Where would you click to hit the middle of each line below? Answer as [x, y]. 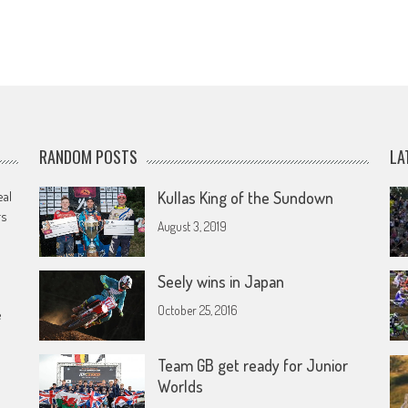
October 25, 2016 [198, 311]
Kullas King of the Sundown [246, 198]
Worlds [181, 387]
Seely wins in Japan [221, 282]
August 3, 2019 [193, 226]
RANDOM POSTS [89, 157]
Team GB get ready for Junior [253, 366]
